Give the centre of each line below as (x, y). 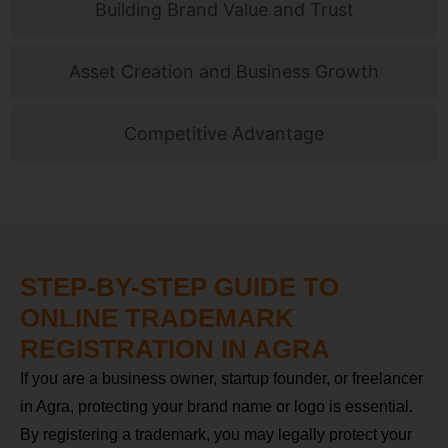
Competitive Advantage (224, 133)
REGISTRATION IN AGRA (175, 348)
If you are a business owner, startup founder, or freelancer (221, 378)
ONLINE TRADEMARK (157, 317)
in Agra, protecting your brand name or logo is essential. (216, 406)
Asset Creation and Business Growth (224, 71)
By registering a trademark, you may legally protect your (216, 434)
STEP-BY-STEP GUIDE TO (179, 286)
